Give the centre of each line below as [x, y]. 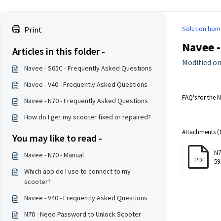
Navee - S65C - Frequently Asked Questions [88, 68]
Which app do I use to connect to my [77, 171]
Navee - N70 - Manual [54, 155]
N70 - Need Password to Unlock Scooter [83, 214]
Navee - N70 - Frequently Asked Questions [86, 101]
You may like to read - [57, 138]
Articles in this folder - [59, 51]
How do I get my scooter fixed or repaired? [88, 117]
